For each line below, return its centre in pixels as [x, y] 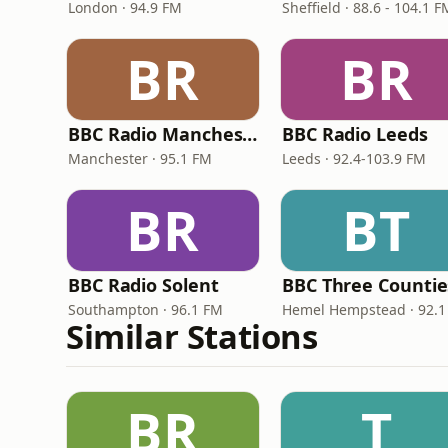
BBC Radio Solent [143, 285]
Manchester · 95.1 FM [140, 158]
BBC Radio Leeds [355, 134]
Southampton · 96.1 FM [145, 309]
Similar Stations [192, 336]
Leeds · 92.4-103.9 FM [354, 158]
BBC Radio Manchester [250, 134]
